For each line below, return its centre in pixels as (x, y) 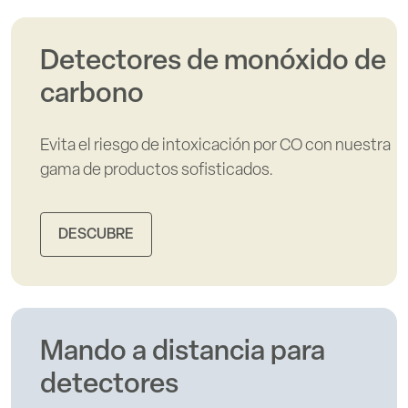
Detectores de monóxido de (213, 63)
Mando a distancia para (183, 352)
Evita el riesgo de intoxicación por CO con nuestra (215, 147)
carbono (92, 96)
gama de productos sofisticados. (157, 171)
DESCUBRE (97, 235)
